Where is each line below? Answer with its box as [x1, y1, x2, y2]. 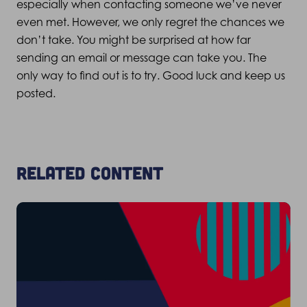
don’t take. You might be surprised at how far [16, 33, 251, 47]
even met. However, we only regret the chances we [16, 15, 284, 29]
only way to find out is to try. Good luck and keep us [16, 69, 285, 82]
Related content [16, 162, 163, 183]
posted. [16, 86, 56, 100]
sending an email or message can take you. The [16, 51, 267, 64]
